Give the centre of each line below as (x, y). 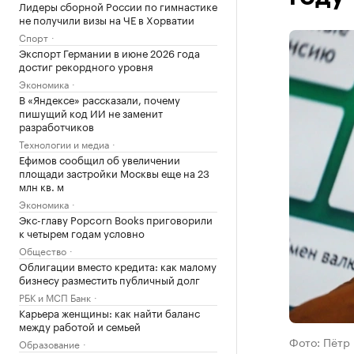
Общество (43, 250)
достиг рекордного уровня (86, 66)
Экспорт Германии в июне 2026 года (109, 52)
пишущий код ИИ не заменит (91, 112)
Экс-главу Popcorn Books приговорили (116, 219)
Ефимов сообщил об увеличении (100, 159)
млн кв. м (41, 186)
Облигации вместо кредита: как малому (118, 265)
